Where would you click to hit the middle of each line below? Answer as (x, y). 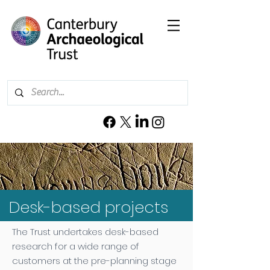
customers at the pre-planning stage (94, 261)
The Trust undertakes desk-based (85, 232)
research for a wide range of (76, 246)
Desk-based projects (89, 207)
